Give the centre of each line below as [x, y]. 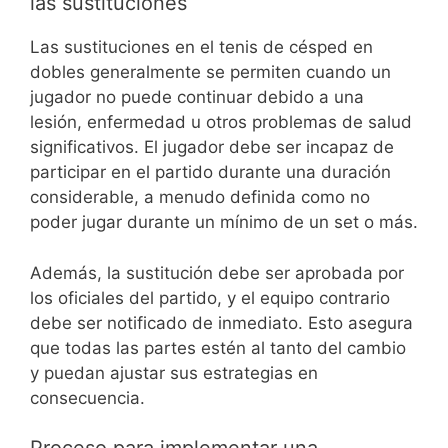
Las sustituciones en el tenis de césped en [201, 47]
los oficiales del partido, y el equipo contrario [210, 297]
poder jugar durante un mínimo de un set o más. [224, 222]
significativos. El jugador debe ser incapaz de [212, 147]
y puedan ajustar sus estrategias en [174, 372]
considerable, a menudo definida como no [200, 197]
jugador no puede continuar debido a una [197, 97]
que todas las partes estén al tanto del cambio [218, 347]
